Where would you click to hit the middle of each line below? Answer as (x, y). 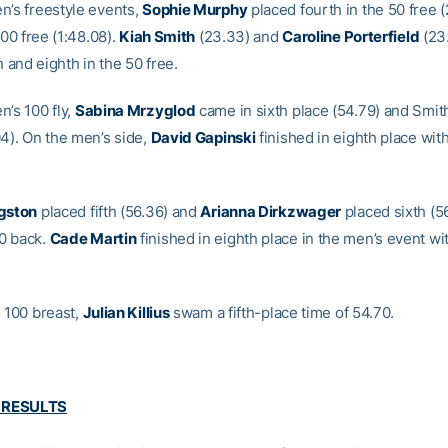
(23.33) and (239, 36)
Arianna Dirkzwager (271, 211)
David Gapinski (203, 137)
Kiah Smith (157, 36)
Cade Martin (93, 238)
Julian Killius (126, 312)
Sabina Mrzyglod (135, 110)
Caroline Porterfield (351, 36)
